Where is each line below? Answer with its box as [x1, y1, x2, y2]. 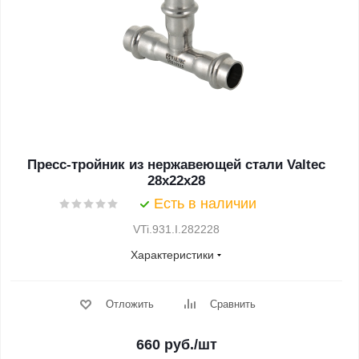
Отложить [105, 298, 154, 310]
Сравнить [209, 298, 256, 310]
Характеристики [131, 248, 214, 261]
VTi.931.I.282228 [133, 223, 220, 236]
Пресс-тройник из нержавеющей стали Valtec [27, 157, 325, 172]
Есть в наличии [154, 196, 256, 212]
